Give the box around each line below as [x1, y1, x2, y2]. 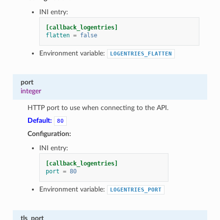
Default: [27, 116, 53, 124]
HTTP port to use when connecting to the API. [27, 104, 169, 111]
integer [20, 87, 41, 95]
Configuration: [27, 130, 72, 137]
